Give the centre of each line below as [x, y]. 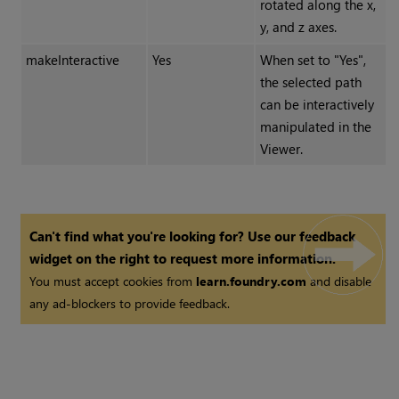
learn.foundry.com [252, 281]
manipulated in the [315, 127]
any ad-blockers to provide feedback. [130, 304]
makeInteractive [72, 60]
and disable [339, 281]
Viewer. [281, 149]
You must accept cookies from [113, 281]
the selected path [310, 82]
